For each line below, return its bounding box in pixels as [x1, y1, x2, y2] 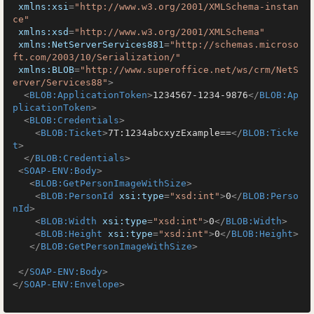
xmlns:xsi [18, 1, 69, 12]
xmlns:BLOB [18, 64, 74, 75]
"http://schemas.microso [170, 39, 299, 50]
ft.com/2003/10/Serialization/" [13, 52, 181, 62]
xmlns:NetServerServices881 [18, 39, 164, 50]
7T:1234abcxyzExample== [108, 128, 231, 138]
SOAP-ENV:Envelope [24, 279, 119, 289]
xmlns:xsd [18, 27, 69, 37]
